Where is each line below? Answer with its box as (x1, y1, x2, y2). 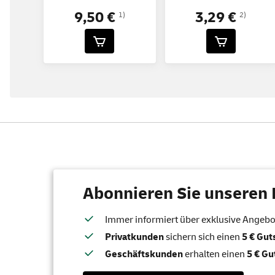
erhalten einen (183, 248, 247, 261)
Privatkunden (105, 231, 164, 244)
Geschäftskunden (105, 248, 183, 261)
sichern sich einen (164, 231, 242, 244)
